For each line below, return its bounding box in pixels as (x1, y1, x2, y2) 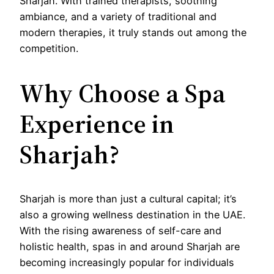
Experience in (20, 105, 174, 141)
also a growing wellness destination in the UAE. (20, 208, 245, 221)
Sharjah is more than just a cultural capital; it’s (20, 192, 237, 205)
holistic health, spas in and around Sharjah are (20, 240, 240, 253)
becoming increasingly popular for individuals (20, 256, 234, 268)
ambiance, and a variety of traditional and (20, 10, 217, 23)
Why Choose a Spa (20, 75, 226, 111)
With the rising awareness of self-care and (20, 224, 221, 237)
